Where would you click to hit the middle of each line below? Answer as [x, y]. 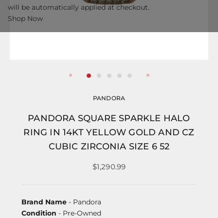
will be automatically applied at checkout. [79, 7]
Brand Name [44, 202]
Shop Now [25, 18]
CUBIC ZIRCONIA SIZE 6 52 [109, 146]
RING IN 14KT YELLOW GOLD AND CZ [109, 132]
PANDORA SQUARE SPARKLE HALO [109, 118]
